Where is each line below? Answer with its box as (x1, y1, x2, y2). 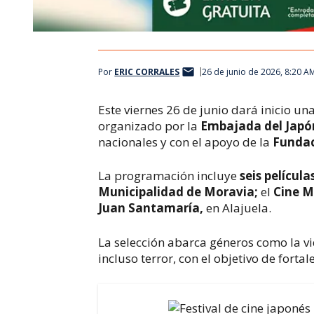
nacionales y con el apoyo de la (98, 133, 273, 150)
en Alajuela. (203, 200, 275, 216)
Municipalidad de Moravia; (98, 184, 259, 200)
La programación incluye (98, 168, 240, 184)
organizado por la (98, 117, 201, 134)
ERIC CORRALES (114, 66, 180, 78)
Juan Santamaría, (98, 200, 204, 216)
